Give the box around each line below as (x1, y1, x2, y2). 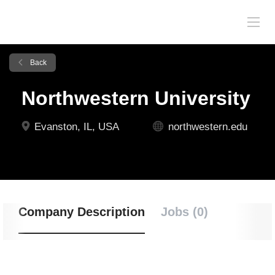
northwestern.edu (168, 121, 247, 133)
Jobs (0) (161, 205, 208, 219)
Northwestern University (21, 87, 250, 109)
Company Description (18, 205, 145, 219)
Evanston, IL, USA (31, 121, 119, 133)
